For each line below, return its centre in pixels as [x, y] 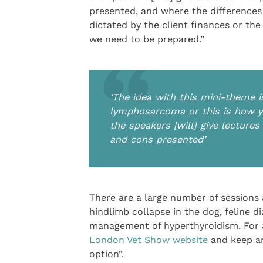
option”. [106, 254]
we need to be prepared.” [146, 39]
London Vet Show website [148, 240]
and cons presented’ [158, 140]
